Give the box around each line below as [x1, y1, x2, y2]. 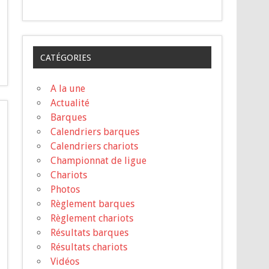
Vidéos [50, 255, 80, 267]
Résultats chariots [50, 241, 128, 253]
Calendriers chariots [50, 140, 139, 152]
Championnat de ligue [50, 154, 147, 166]
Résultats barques [50, 226, 129, 238]
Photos [50, 183, 80, 195]
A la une [50, 82, 86, 94]
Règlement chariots [50, 212, 134, 224]
